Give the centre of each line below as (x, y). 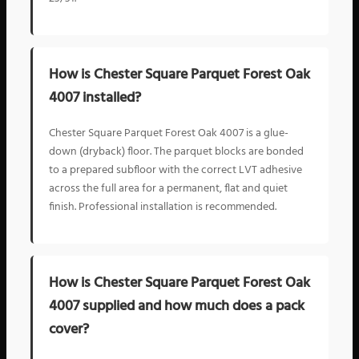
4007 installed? (95, 98)
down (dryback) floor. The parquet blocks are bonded (176, 151)
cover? (69, 330)
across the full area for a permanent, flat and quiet (168, 188)
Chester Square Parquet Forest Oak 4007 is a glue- (169, 133)
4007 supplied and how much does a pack (177, 307)
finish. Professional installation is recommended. (163, 207)
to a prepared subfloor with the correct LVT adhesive (175, 170)
